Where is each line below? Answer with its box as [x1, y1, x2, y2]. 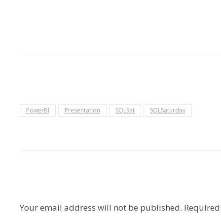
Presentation [65, 106, 100, 114]
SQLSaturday [150, 106, 185, 114]
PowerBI [26, 106, 49, 114]
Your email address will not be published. [20, 202, 182, 213]
